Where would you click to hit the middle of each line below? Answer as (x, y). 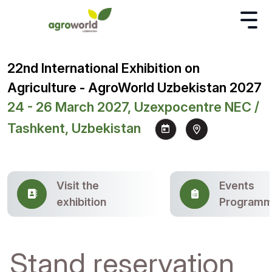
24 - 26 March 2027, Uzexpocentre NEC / (133, 107)
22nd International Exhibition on (104, 68)
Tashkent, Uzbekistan (74, 128)
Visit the (78, 186)
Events (237, 186)
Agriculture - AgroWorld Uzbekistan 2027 (134, 87)
